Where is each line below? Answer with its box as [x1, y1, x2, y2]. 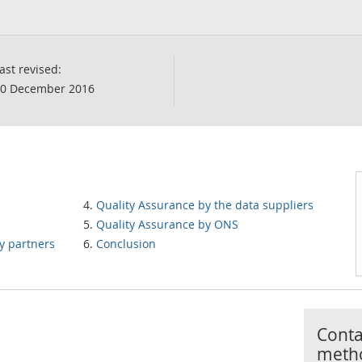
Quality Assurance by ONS [96, 217, 238, 232]
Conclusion [96, 236, 156, 251]
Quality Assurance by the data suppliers [96, 197, 314, 213]
